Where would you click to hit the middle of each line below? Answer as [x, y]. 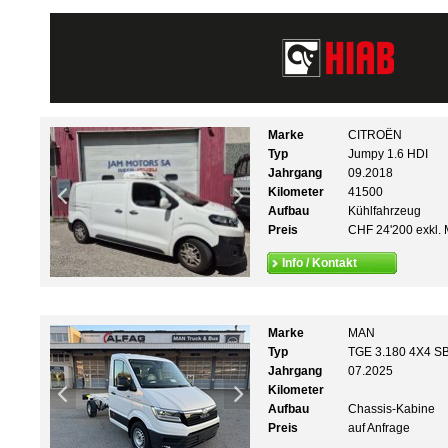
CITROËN [375, 135]
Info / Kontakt [319, 263]
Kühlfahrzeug [384, 211]
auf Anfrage [379, 428]
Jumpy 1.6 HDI [388, 154]
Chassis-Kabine [391, 409]
